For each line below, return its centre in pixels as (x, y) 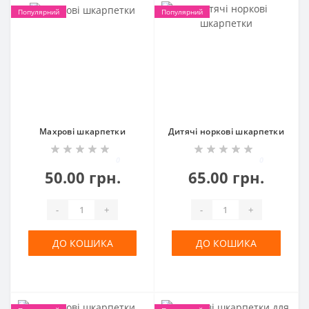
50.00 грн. (82, 177)
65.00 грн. (226, 177)
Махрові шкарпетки (82, 131)
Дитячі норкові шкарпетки (226, 131)
